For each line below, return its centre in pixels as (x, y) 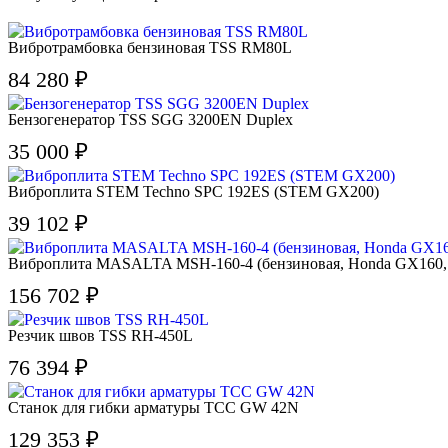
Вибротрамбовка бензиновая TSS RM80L (150, 47)
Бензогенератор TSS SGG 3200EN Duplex (150, 119)
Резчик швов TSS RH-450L (100, 335)
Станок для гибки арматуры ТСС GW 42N (153, 407)
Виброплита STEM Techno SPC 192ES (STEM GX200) (193, 191)
